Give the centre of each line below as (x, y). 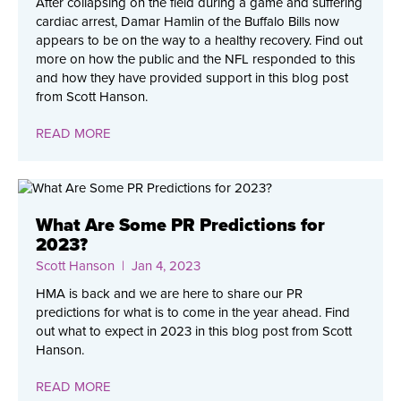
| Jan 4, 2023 (158, 265)
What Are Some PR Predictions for (180, 225)
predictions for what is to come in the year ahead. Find (193, 312)
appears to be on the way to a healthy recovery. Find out (199, 40)
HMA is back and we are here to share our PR (169, 293)
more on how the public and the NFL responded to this (196, 59)
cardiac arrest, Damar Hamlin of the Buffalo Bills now (188, 21)
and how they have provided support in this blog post (192, 77)
